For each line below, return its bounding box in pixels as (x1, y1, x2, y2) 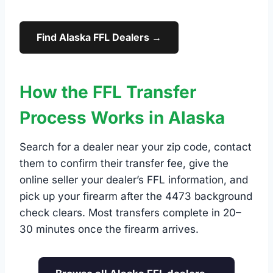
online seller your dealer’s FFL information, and (19, 174, 248, 186)
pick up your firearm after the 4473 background (19, 190, 252, 202)
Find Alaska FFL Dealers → (37, 31, 161, 43)
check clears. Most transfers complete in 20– (19, 207, 241, 219)
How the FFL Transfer (19, 82, 196, 102)
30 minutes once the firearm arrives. (19, 223, 199, 235)
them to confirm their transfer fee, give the (19, 157, 229, 169)
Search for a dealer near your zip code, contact (19, 141, 252, 153)
